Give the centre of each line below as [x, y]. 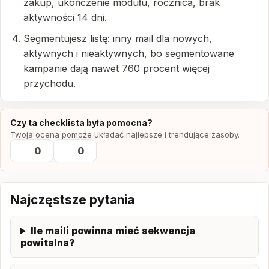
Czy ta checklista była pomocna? [81, 123]
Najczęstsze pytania [72, 200]
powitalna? [48, 243]
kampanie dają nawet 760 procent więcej [116, 68]
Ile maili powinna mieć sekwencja [113, 231]
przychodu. [50, 83]
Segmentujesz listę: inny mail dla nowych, [118, 38]
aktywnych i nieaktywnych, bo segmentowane [129, 53]
